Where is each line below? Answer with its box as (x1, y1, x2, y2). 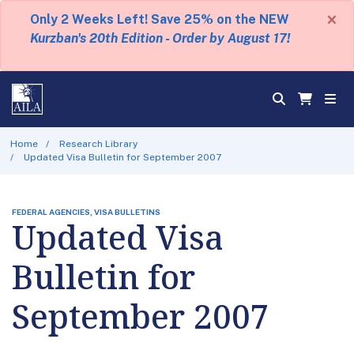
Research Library (59, 137, 138, 149)
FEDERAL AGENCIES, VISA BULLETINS (12, 206, 160, 217)
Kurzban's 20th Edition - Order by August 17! (29, 31, 290, 46)
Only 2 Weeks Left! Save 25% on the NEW (30, 12, 289, 27)
